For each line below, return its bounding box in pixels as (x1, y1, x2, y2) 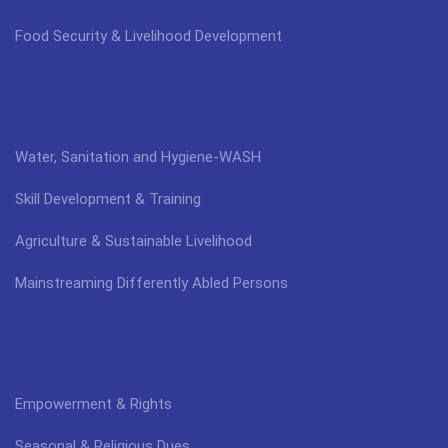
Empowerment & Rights (15, 394, 172, 413)
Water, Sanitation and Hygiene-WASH (15, 147, 261, 166)
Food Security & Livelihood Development (15, 26, 282, 45)
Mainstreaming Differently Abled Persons (15, 273, 288, 292)
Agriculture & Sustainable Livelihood (15, 231, 252, 250)
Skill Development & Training (15, 189, 201, 208)
